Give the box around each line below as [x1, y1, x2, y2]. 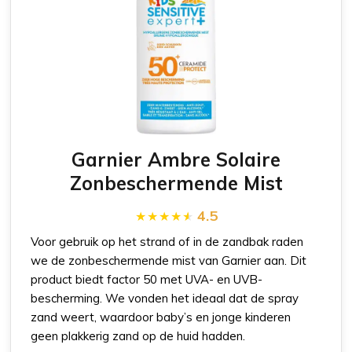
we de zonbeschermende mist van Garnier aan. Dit [31, 252, 307, 268]
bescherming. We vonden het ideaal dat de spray [31, 290, 299, 306]
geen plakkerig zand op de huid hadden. [31, 328, 246, 343]
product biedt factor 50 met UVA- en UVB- [31, 271, 263, 287]
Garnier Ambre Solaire [71, 147, 280, 171]
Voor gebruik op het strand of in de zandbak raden [31, 233, 304, 249]
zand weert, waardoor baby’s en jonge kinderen [31, 309, 291, 324]
